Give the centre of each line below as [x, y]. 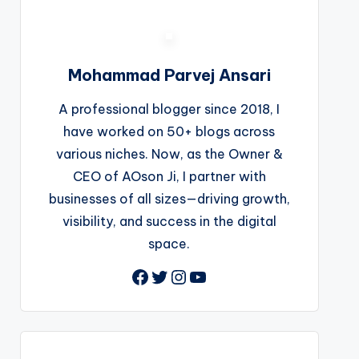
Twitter [183, 276]
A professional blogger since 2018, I [169, 109]
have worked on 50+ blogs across [169, 131]
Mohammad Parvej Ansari [169, 75]
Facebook [177, 276]
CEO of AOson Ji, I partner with [169, 176]
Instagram [216, 276]
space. [169, 244]
